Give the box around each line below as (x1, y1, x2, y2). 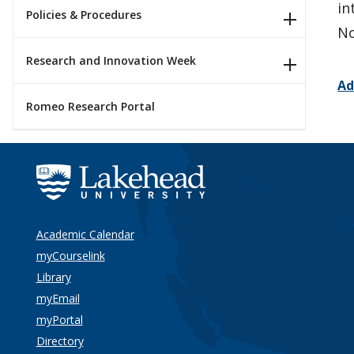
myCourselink (36, 248, 105, 263)
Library (36, 269, 71, 284)
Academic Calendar (36, 227, 134, 242)
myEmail (36, 291, 80, 306)
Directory (36, 333, 84, 348)
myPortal (36, 312, 83, 327)
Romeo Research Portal (26, 98, 155, 114)
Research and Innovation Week (26, 53, 196, 69)
